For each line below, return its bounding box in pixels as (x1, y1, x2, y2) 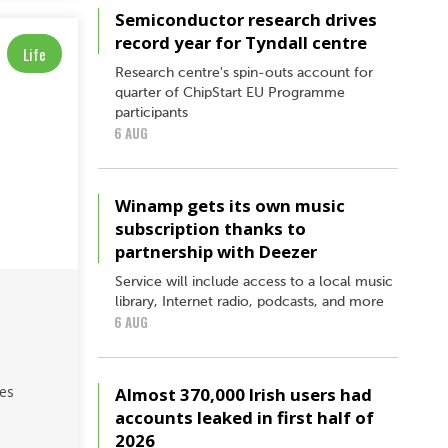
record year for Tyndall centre (115, 30, 367, 54)
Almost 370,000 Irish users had (115, 382, 372, 406)
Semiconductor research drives (115, 7, 377, 31)
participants (115, 105, 188, 120)
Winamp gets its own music (115, 193, 345, 217)
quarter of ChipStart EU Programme (115, 85, 345, 100)
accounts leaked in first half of (115, 405, 374, 429)
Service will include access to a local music (115, 274, 393, 289)
